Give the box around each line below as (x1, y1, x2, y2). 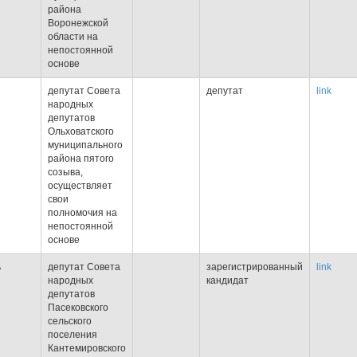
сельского (48, 316, 92, 327)
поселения (48, 329, 97, 340)
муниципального (48, 139, 123, 151)
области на (48, 31, 98, 42)
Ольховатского (48, 126, 114, 137)
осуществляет (48, 180, 112, 191)
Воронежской (48, 18, 108, 29)
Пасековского (48, 302, 108, 313)
